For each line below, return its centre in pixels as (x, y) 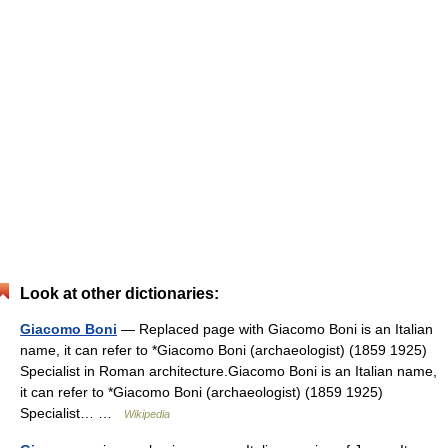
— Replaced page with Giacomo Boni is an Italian (275, 329)
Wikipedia (147, 414)
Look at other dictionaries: (119, 293)
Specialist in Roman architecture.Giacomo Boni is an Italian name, (228, 371)
